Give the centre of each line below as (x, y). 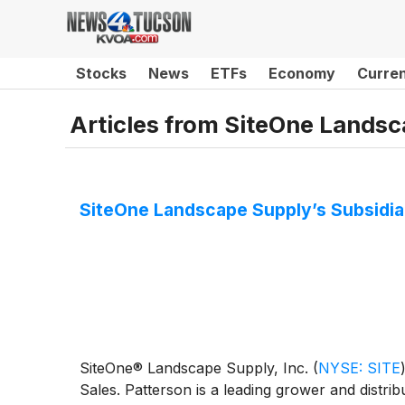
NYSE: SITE (359, 368)
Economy (302, 73)
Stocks (101, 73)
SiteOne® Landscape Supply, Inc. (196, 368)
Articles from (147, 124)
